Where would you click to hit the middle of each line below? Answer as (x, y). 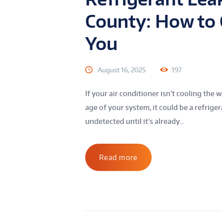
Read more (118, 157)
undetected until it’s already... (135, 121)
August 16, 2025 (122, 70)
